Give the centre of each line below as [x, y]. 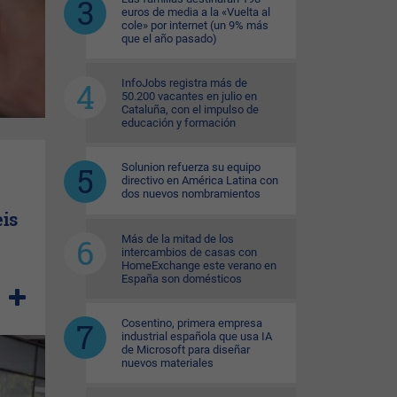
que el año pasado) [169, 39]
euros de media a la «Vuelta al [196, 12]
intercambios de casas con [189, 252]
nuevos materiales [167, 363]
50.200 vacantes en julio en [189, 96]
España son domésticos [182, 279]
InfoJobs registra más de [184, 83]
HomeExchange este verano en [199, 265]
